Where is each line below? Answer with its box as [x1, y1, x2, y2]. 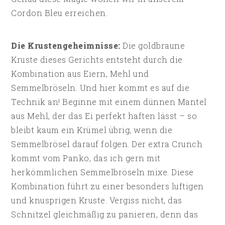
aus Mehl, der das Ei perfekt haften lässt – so [11, 110, 197, 122]
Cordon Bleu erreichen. [11, 8, 108, 19]
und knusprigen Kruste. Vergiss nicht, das [11, 195, 182, 206]
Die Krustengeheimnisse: [11, 40, 121, 51]
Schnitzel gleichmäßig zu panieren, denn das [11, 209, 198, 220]
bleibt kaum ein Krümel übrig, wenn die [11, 125, 173, 136]
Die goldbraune [120, 40, 185, 51]
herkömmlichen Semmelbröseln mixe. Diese [11, 167, 194, 178]
